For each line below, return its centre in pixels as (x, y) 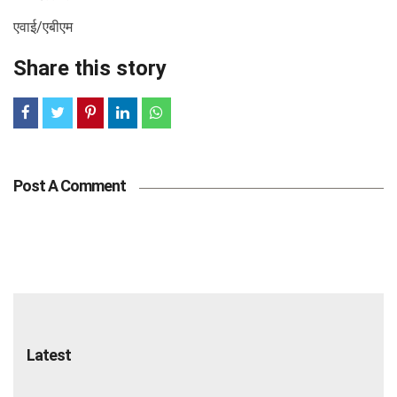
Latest (49, 354)
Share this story (90, 68)
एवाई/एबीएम (43, 27)
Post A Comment (70, 185)
